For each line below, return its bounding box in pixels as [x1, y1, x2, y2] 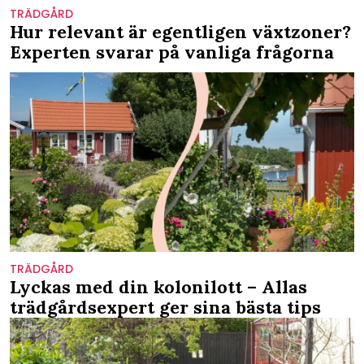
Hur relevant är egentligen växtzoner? [10, 19, 351, 43]
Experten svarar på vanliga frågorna [10, 40, 334, 63]
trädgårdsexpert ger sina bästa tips [10, 296, 321, 319]
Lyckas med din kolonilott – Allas [10, 275, 307, 299]
